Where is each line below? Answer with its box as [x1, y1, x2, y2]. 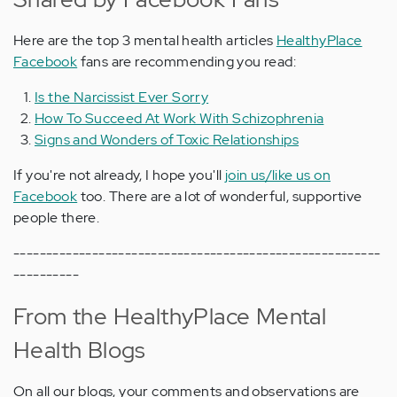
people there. [13, 208, 100, 228]
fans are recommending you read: [77, 52, 297, 72]
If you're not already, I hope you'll [13, 166, 225, 185]
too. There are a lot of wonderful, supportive [77, 187, 362, 206]
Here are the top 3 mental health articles [13, 31, 276, 51]
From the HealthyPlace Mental [13, 301, 327, 332]
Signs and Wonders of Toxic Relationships [35, 130, 299, 150]
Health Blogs [13, 335, 146, 366]
